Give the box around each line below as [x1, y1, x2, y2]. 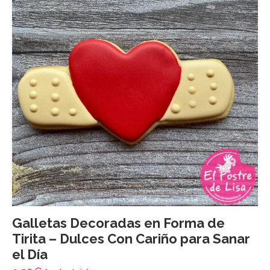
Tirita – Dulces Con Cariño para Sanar [12, 230, 250, 246]
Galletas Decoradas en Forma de [12, 215, 225, 231]
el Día [12, 246, 48, 262]
